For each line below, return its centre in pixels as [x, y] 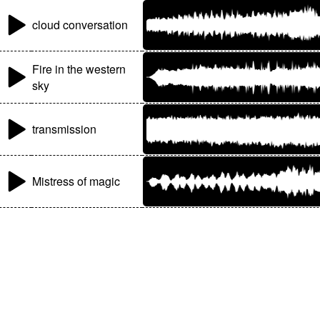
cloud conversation [80, 25]
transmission [65, 129]
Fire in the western [79, 69]
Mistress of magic [76, 181]
